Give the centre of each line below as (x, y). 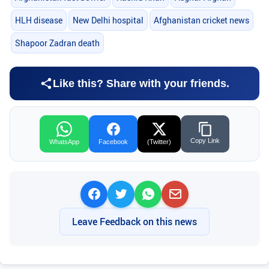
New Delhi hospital (108, 20)
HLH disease (38, 20)
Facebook (113, 141)
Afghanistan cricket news (201, 20)
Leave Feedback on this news (134, 221)
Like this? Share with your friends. (141, 83)
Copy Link (205, 140)
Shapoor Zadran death (57, 43)
